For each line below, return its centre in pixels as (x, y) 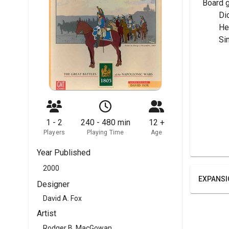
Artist (47, 214)
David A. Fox (62, 199)
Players (54, 132)
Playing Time (105, 132)
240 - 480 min (105, 122)
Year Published (64, 153)
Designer (53, 184)
